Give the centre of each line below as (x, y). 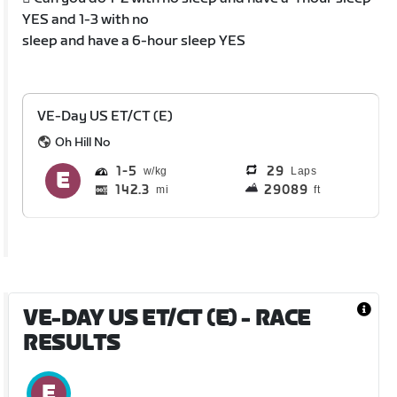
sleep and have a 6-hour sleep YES (134, 41)
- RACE (274, 318)
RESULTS (72, 343)
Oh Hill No (83, 142)
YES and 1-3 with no (86, 19)
